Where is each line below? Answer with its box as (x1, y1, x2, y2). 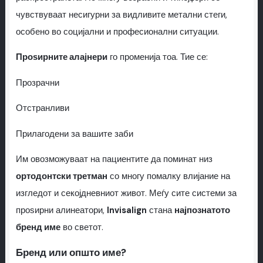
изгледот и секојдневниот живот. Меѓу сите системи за (15, 188, 237, 200)
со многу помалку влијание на (107, 171, 230, 183)
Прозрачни (15, 77, 59, 89)
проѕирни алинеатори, (15, 205, 107, 217)
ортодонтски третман (15, 171, 107, 183)
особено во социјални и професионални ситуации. (15, 26, 219, 38)
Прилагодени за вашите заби (15, 128, 133, 140)
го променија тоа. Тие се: (107, 52, 208, 63)
